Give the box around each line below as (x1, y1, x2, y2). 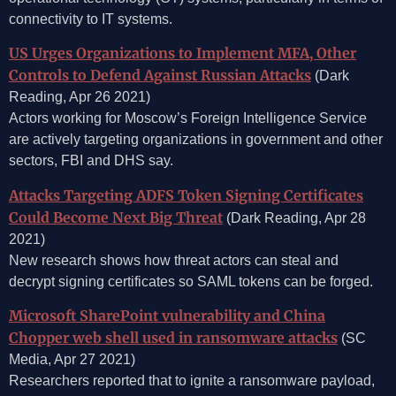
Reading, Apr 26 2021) (9, 89, 150, 105)
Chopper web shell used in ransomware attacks (9, 328, 338, 346)
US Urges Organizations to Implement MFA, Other (9, 44, 356, 63)
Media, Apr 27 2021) (9, 351, 135, 367)
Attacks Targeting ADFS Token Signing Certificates (9, 186, 363, 204)
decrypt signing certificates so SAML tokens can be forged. (9, 273, 373, 289)
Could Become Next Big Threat (9, 208, 223, 226)
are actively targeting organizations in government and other (9, 132, 383, 148)
